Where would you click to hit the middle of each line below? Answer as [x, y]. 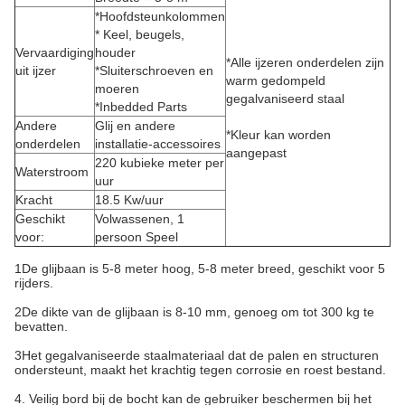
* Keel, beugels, [140, 34]
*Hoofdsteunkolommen [160, 16]
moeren [117, 89]
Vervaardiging [55, 52]
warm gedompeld [276, 80]
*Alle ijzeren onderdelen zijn [305, 62]
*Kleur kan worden [278, 135]
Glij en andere [135, 126]
